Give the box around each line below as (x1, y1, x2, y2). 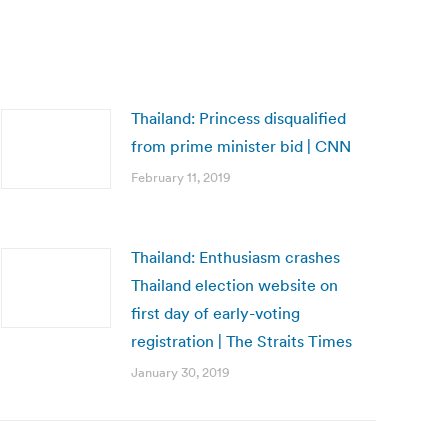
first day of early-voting (131, 303, 300, 323)
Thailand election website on (131, 275, 338, 295)
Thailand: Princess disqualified (131, 108, 346, 128)
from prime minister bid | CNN (131, 136, 351, 156)
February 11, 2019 (131, 169, 231, 186)
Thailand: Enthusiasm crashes (131, 247, 340, 267)
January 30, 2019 (131, 364, 230, 381)
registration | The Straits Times (131, 331, 352, 351)
